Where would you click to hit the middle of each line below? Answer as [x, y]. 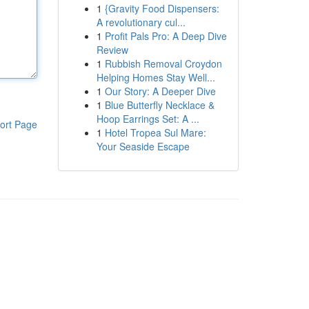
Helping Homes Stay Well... [156, 77]
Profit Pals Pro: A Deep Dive [166, 36]
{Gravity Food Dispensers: [162, 8]
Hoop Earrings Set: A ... [148, 119]
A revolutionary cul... [141, 22]
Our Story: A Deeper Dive [160, 91]
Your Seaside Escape [143, 146]
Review [112, 50]
